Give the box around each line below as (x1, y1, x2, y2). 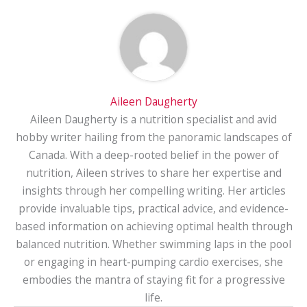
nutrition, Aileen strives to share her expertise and (25, 164, 282, 180)
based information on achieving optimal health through (14, 218, 293, 234)
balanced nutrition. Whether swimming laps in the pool (16, 236, 291, 251)
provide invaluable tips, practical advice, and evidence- (19, 200, 288, 216)
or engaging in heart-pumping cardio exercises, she (24, 254, 283, 269)
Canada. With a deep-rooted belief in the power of (28, 147, 279, 162)
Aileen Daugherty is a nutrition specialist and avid (30, 111, 277, 127)
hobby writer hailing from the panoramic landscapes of (15, 129, 292, 145)
